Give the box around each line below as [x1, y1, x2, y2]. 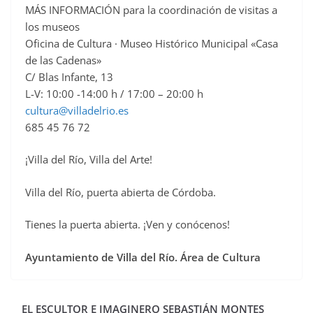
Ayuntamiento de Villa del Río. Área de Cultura [25, 249, 261, 264]
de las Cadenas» [25, 52, 101, 67]
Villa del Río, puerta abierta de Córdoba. [25, 184, 216, 199]
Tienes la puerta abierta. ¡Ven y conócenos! [25, 217, 233, 232]
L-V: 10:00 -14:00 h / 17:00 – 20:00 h [25, 86, 203, 101]
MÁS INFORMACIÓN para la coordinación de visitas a [25, 2, 277, 17]
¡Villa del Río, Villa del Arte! [25, 152, 152, 167]
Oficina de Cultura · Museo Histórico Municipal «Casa [25, 36, 278, 50]
